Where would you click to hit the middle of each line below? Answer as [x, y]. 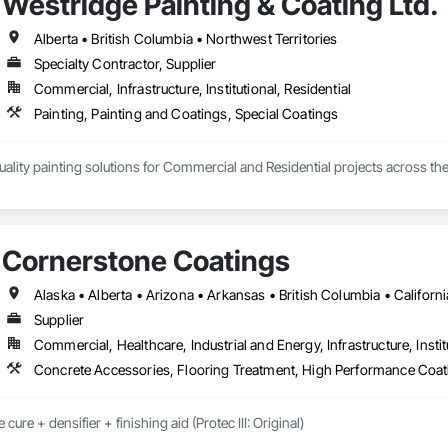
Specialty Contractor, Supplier [125, 64]
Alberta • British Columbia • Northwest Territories [185, 39]
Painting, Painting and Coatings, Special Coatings [186, 114]
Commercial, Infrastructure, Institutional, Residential [192, 89]
